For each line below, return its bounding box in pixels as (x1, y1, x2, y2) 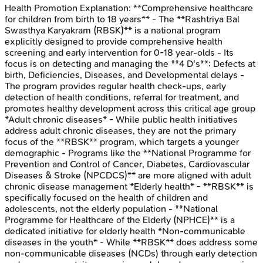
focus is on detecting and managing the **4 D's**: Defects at (5, 58, 255, 69)
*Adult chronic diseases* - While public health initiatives (5, 113, 238, 125)
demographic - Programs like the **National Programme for (5, 147, 251, 159)
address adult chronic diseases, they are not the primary (5, 124, 236, 136)
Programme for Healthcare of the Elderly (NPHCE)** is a (5, 214, 235, 225)
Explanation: (77, 2, 133, 14)
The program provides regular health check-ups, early (5, 80, 226, 92)
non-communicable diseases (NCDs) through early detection (5, 247, 257, 259)
